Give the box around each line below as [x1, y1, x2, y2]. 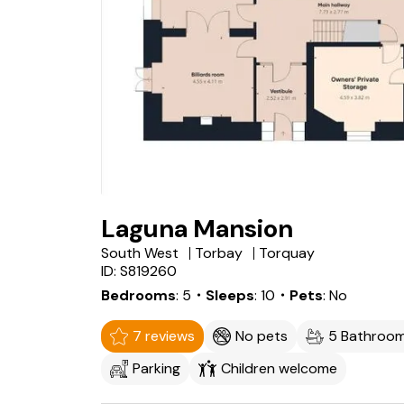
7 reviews [133, 326, 195, 345]
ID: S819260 [101, 262, 177, 280]
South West [101, 243, 179, 262]
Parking [133, 359, 180, 378]
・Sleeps [191, 286, 254, 305]
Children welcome [221, 359, 337, 378]
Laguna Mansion [101, 212, 293, 245]
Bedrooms [101, 286, 176, 305]
